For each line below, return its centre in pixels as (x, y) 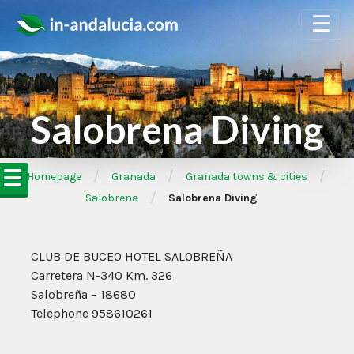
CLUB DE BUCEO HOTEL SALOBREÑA (132, 256)
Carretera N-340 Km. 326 (102, 275)
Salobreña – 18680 (83, 294)
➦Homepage (49, 177)
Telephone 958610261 (92, 313)
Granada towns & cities (246, 177)
